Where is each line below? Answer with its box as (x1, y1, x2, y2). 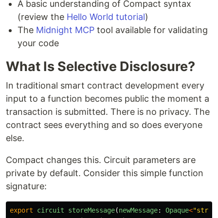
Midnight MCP (36, 25, 94, 36)
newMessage (119, 206, 158, 215)
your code (18, 38, 59, 49)
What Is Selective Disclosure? (6, 58, 195, 75)
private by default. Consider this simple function (6, 168, 203, 179)
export (10, 206, 33, 215)
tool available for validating (94, 25, 208, 36)
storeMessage (68, 206, 115, 215)
